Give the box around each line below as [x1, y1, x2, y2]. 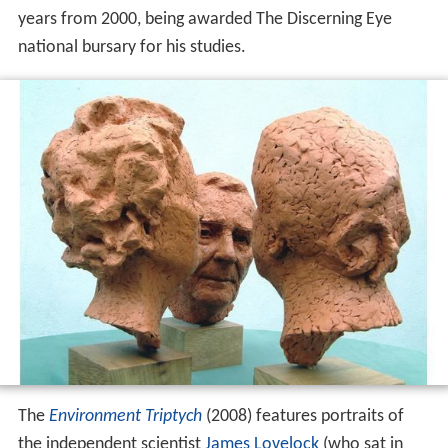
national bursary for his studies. [17, 37, 246, 57]
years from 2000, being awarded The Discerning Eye [17, 9, 392, 29]
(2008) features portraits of [201, 406, 404, 426]
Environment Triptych [48, 406, 202, 426]
